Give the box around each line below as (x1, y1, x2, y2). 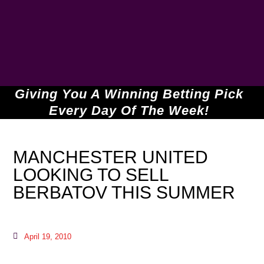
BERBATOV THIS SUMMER (13, 182, 236, 202)
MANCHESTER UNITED (13, 147, 209, 167)
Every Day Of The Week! (49, 103, 209, 118)
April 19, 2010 (24, 232, 72, 241)
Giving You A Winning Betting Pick (15, 86, 243, 101)
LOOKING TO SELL (13, 164, 169, 184)
